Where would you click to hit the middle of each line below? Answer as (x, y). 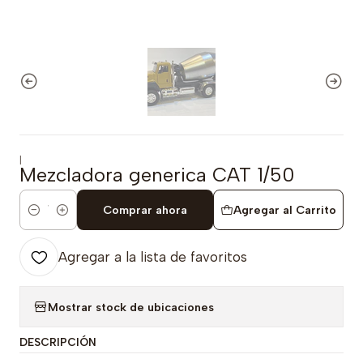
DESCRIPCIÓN (58, 342)
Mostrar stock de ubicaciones (131, 307)
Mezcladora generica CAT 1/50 (157, 175)
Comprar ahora (145, 210)
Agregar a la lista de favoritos (153, 257)
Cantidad (45, 219)
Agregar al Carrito (284, 210)
